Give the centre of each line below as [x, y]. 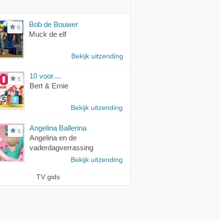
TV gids [48, 177]
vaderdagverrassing [61, 147]
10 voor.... [45, 76]
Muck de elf [48, 34]
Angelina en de [53, 137]
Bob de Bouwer [54, 24]
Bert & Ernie [49, 85]
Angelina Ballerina [58, 128]
